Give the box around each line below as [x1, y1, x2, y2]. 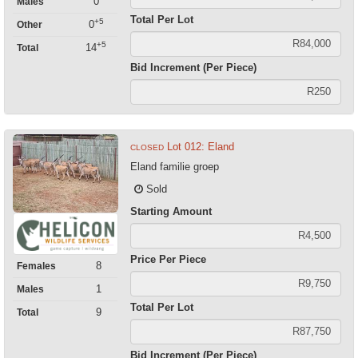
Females [17, 261, 56, 272]
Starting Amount [129, 205, 212, 217]
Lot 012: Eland [166, 140, 234, 153]
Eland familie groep [129, 160, 219, 173]
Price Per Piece [129, 253, 206, 265]
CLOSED [129, 142, 164, 152]
